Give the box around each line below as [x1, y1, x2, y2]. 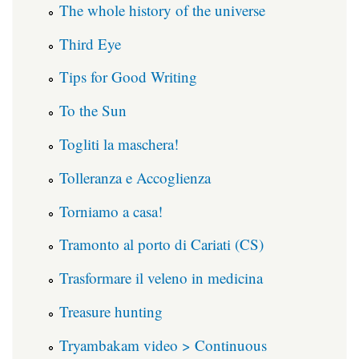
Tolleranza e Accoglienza [59, 167, 211, 188]
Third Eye [59, 33, 121, 54]
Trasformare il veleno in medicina [59, 268, 263, 288]
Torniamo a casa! [59, 200, 163, 221]
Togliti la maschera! [59, 134, 179, 154]
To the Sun [59, 100, 127, 121]
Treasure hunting [59, 301, 163, 321]
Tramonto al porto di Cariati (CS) [59, 234, 264, 255]
